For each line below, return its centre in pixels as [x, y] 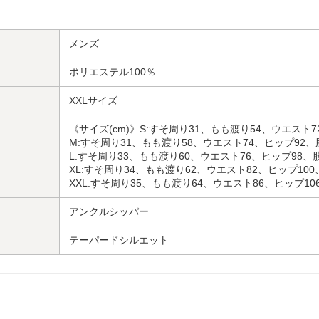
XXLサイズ [93, 100]
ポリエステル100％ [113, 72]
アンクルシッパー [109, 211]
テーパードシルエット [119, 240]
